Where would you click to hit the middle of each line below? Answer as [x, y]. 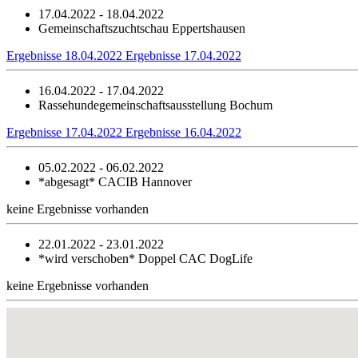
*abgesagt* [67, 181]
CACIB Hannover [143, 181]
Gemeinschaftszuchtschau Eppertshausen [142, 28]
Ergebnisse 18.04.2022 [66, 55]
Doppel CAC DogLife [194, 258]
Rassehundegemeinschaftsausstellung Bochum [155, 105]
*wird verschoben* [87, 258]
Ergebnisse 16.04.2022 [183, 132]
